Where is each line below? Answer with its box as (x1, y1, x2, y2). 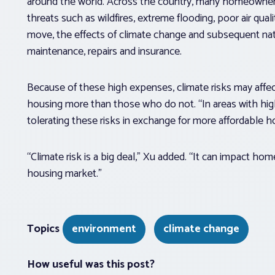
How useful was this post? (27, 255, 155, 274)
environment (72, 219, 136, 238)
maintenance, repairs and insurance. (27, 42, 182, 61)
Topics (27, 219, 60, 238)
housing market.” (27, 164, 102, 183)
